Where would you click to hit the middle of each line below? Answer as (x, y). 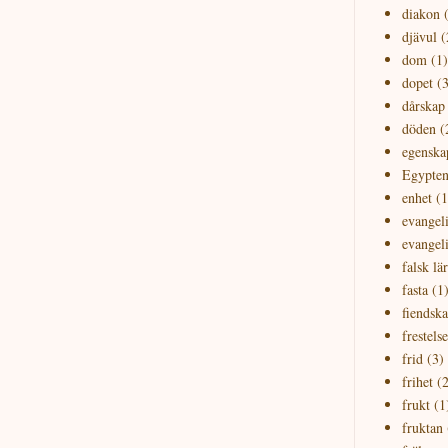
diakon (420, 13)
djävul (419, 36)
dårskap (423, 105)
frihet (417, 381)
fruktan (422, 427)
